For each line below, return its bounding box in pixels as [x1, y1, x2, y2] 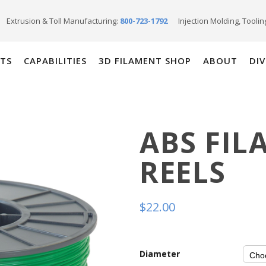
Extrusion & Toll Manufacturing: [7, 15, 118, 26]
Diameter [140, 248, 180, 259]
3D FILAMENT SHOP [99, 55, 191, 66]
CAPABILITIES [24, 55, 87, 66]
